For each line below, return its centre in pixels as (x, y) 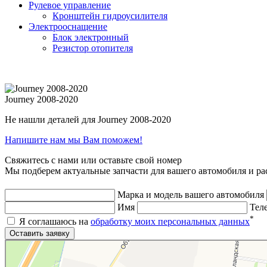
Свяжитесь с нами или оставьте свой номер (93, 160)
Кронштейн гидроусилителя (110, 15)
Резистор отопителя (93, 48)
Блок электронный (91, 37)
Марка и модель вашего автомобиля (191, 194)
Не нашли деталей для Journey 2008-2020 (88, 119)
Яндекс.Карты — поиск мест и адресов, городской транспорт (96, 252)
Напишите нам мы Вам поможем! (74, 139)
